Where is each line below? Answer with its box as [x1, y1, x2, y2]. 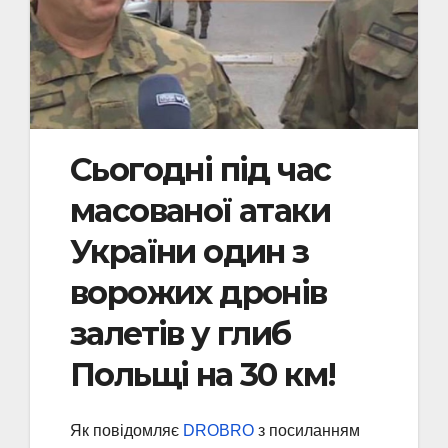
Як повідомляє [70, 422, 183, 440]
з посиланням [254, 422, 360, 440]
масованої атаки [70, 190, 330, 230]
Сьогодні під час [70, 149, 331, 189]
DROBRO [183, 422, 254, 440]
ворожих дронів [70, 272, 327, 312]
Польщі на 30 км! [70, 354, 336, 394]
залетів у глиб [70, 313, 291, 353]
